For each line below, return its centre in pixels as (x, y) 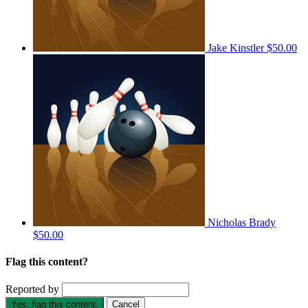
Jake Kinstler (237, 47)
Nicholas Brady (242, 222)
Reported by (32, 289)
